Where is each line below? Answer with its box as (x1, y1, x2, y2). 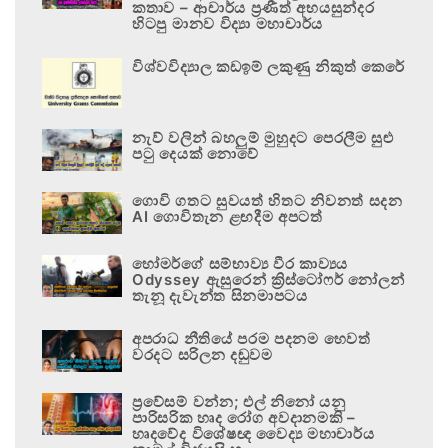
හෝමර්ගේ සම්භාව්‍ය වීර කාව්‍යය (132, 253, 349, 273)
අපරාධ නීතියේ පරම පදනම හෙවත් (132, 328, 371, 348)
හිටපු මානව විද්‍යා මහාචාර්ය (132, 13, 324, 33)
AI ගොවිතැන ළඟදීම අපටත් (132, 206, 323, 226)
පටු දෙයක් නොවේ (132, 143, 259, 163)
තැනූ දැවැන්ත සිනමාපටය (132, 285, 308, 305)
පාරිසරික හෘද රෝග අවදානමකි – (132, 407, 356, 427)
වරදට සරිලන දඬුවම (132, 344, 273, 364)
